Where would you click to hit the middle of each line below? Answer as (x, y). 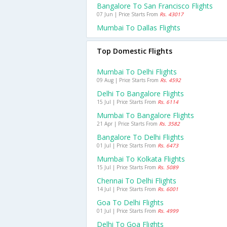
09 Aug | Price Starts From (128, 80)
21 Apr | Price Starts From (128, 124)
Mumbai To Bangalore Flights (145, 115)
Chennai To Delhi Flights (137, 181)
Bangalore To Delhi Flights (140, 137)
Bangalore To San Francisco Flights (155, 6)
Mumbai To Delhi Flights (137, 72)
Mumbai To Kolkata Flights (141, 159)
